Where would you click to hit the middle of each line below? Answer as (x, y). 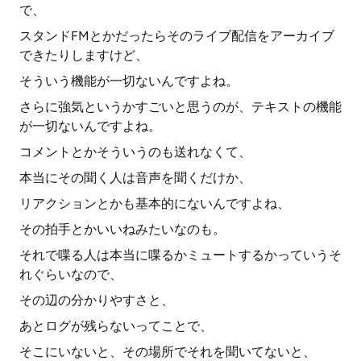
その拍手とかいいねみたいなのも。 (122, 229)
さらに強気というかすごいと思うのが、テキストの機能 (180, 107)
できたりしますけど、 (84, 55)
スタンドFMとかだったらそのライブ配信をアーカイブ (177, 36)
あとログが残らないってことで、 (116, 326)
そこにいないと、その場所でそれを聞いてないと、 (168, 352)
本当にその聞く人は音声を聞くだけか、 (135, 178)
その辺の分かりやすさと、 (97, 300)
